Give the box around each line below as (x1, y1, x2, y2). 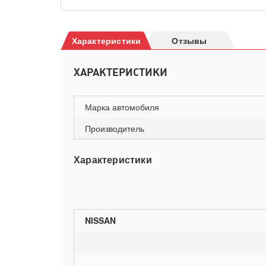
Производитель (85, 122, 144, 134)
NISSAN (85, 214, 116, 226)
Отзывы (172, 34, 207, 46)
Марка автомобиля (85, 101, 159, 113)
